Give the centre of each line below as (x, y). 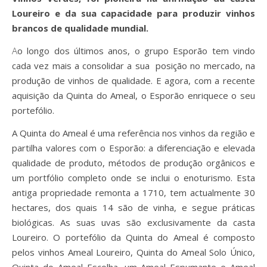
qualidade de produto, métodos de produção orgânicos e (133, 163)
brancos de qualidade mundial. (80, 28)
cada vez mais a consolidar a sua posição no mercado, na (133, 66)
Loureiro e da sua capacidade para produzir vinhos (133, 13)
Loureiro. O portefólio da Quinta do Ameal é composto (133, 237)
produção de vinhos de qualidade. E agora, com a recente (133, 80)
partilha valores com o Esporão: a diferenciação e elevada (133, 148)
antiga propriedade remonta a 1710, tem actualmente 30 (133, 193)
